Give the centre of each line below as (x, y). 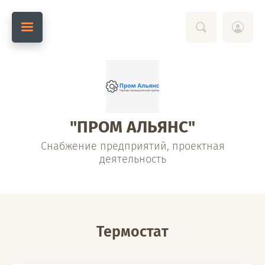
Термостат (132, 232)
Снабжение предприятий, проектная (132, 146)
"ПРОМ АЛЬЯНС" (132, 127)
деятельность (132, 159)
